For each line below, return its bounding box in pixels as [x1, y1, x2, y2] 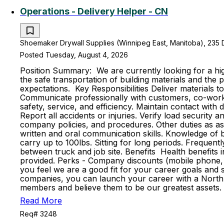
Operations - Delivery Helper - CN [20, 6, 168, 16]
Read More [20, 195, 62, 205]
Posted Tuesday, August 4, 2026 [20, 50, 128, 59]
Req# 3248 [20, 209, 57, 218]
